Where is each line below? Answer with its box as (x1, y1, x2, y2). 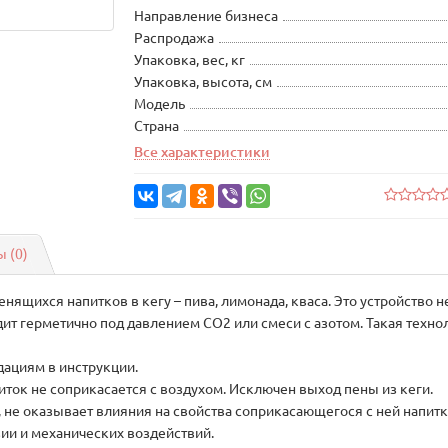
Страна (134, 118, 180, 134)
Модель (134, 96, 186, 112)
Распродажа (134, 30, 215, 46)
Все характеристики (134, 144, 271, 160)
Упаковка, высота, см (134, 74, 273, 90)
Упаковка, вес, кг (134, 52, 246, 68)
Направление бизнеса (134, 8, 279, 24)
